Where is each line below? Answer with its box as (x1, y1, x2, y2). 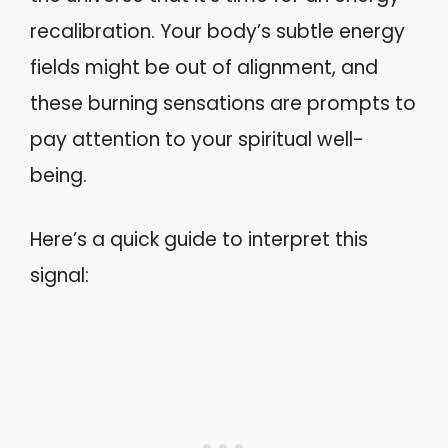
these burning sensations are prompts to (30, 89, 416, 117)
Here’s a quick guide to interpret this (30, 226, 368, 254)
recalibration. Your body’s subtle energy (30, 17, 405, 45)
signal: (30, 262, 89, 290)
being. (30, 161, 87, 189)
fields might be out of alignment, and (30, 53, 378, 81)
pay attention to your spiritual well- (30, 125, 364, 153)
